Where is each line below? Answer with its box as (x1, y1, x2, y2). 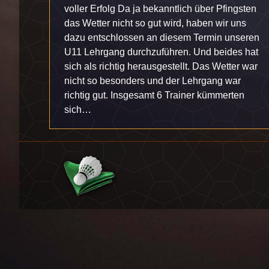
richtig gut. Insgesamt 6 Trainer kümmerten (64, 90, 244, 100)
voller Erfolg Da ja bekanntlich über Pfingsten (64, 4, 256, 14)
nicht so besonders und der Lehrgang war (64, 76, 241, 86)
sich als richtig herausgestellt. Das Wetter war (64, 61, 258, 71)
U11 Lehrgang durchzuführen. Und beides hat (64, 47, 258, 57)
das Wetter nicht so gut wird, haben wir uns (64, 18, 246, 28)
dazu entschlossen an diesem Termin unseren (64, 32, 259, 43)
